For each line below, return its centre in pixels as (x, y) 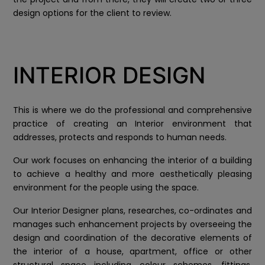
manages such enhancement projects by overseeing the (132, 224)
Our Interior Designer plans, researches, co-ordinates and (132, 210)
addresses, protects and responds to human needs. (120, 137)
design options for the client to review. (92, 13)
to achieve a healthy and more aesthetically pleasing (132, 174)
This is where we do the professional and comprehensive (132, 110)
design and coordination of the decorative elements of (132, 237)
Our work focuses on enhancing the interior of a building (132, 160)
